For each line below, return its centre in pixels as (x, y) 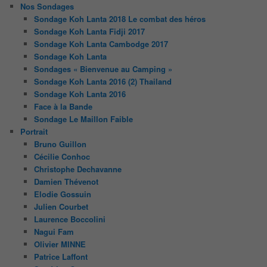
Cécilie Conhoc (62, 156)
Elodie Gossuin (62, 194)
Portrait (34, 131)
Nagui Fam (54, 231)
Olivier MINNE (60, 244)
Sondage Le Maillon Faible (83, 119)
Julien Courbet (61, 206)
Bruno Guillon (60, 144)
